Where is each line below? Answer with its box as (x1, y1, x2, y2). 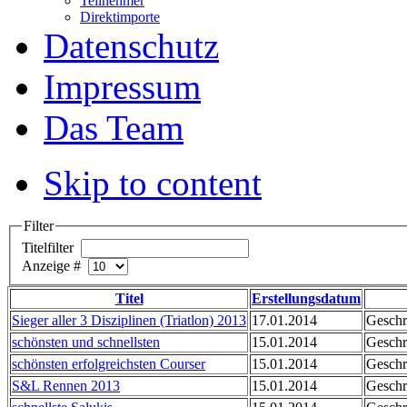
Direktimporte (80, 8, 160, 25)
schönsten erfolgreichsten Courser (12, 356, 205, 372)
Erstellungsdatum (252, 291, 361, 307)
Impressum (44, 66, 201, 106)
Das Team (44, 107, 184, 147)
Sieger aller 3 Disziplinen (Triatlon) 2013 (12, 313, 246, 329)
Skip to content (44, 163, 262, 203)
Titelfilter (22, 240, 77, 256)
